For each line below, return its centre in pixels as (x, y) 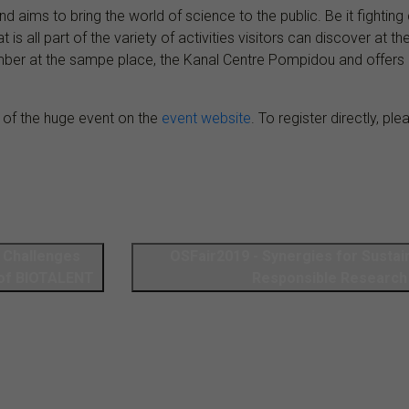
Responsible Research (329, 278)
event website (206, 118)
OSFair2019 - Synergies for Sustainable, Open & (211, 256)
